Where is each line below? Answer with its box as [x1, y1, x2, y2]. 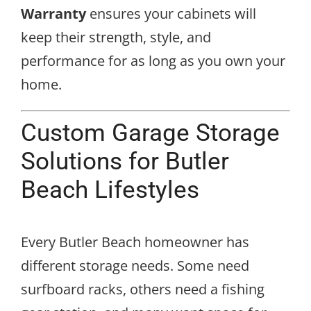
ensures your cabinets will [86, 4, 256, 24]
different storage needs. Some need [21, 256, 249, 276]
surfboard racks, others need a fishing [21, 280, 264, 299]
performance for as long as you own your [21, 51, 285, 71]
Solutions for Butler [21, 147, 229, 176]
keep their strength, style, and [21, 28, 211, 47]
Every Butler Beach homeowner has [21, 233, 249, 252]
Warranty [21, 4, 86, 24]
